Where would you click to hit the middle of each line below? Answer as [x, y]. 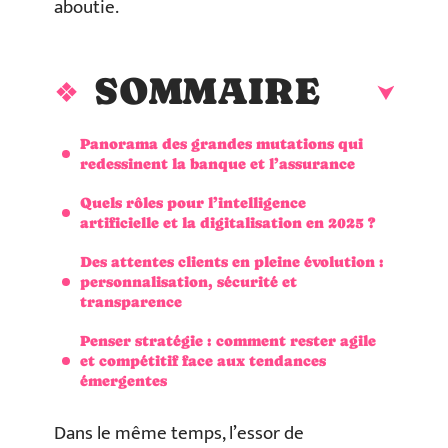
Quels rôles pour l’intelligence [193, 202]
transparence [131, 301]
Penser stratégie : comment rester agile [228, 340]
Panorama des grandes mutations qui [221, 143]
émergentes [123, 380]
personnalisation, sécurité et [188, 281]
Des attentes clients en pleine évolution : [232, 261]
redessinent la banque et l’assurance [217, 163]
